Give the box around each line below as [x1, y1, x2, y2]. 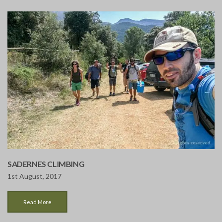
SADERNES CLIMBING [7, 159, 85, 169]
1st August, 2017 [7, 172, 61, 181]
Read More [23, 199, 52, 206]
